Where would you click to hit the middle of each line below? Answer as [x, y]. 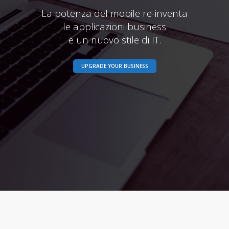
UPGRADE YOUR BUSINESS [114, 66]
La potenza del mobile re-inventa [114, 13]
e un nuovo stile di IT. [114, 40]
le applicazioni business [114, 27]
